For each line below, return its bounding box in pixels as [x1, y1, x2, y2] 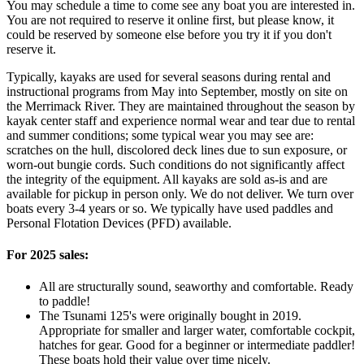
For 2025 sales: [6, 248, 89, 262]
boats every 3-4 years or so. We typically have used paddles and [6, 201, 333, 215]
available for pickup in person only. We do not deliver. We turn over [6, 186, 353, 201]
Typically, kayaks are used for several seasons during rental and [6, 69, 331, 84]
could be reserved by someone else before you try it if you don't [6, 27, 331, 41]
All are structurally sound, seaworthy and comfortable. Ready [39, 279, 353, 294]
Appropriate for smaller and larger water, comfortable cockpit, [39, 323, 355, 338]
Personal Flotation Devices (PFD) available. [6, 215, 232, 230]
